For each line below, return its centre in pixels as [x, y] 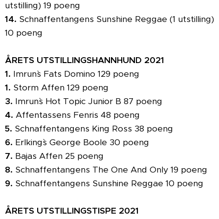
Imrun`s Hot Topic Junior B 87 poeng [88, 101]
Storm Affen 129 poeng [60, 88]
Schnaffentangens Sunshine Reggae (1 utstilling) [117, 19]
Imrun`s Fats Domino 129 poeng [75, 74]
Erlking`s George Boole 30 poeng [82, 142]
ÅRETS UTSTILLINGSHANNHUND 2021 [85, 60]
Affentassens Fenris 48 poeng [78, 115]
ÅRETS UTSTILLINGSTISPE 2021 [73, 211]
